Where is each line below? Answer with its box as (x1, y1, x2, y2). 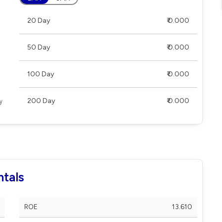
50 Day (27, 43, 50, 52)
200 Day (27, 97, 55, 105)
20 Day (27, 16, 50, 25)
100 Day (27, 70, 54, 78)
